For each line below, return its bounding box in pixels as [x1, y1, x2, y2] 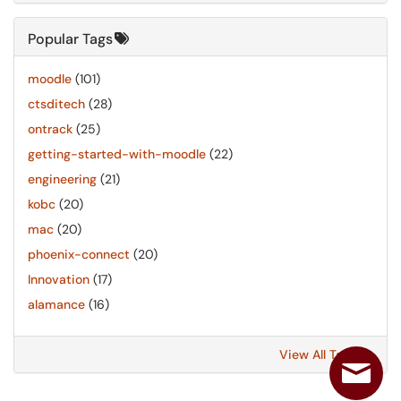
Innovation [28, 271, 90, 287]
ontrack [28, 121, 73, 137]
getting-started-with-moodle [28, 146, 206, 162]
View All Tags [279, 346, 360, 363]
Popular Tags [28, 30, 113, 48]
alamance [28, 296, 85, 312]
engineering [28, 171, 97, 187]
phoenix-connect [28, 246, 130, 262]
